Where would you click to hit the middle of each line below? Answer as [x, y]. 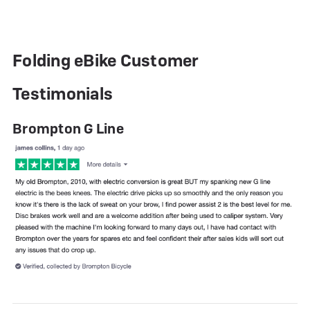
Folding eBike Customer [106, 61]
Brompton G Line [68, 129]
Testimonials [63, 94]
